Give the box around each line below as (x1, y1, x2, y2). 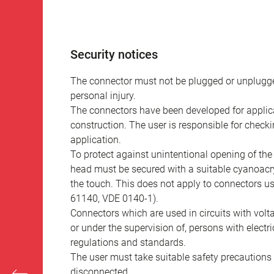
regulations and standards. (70, 237, 186, 249)
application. (70, 134, 121, 146)
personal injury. (70, 90, 136, 102)
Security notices (70, 47, 158, 62)
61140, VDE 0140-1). (70, 193, 158, 205)
